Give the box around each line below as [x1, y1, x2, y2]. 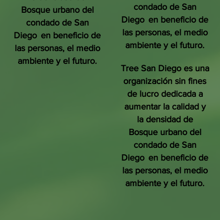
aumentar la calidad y [124, 102, 206, 111]
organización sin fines [123, 76, 206, 86]
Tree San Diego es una [120, 63, 209, 73]
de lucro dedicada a [127, 89, 203, 99]
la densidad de [137, 114, 193, 124]
